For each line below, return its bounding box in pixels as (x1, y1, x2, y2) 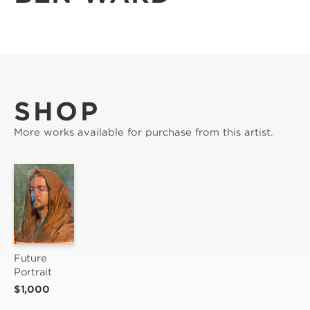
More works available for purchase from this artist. (14, 127, 273, 138)
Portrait (14, 266, 52, 278)
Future (14, 253, 47, 264)
